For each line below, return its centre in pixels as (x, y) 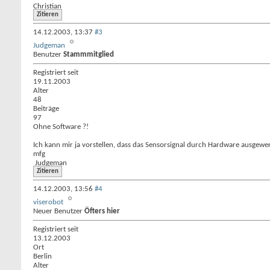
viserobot (48, 202)
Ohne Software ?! (61, 127)
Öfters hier (102, 211)
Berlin (42, 256)
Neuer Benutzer (59, 211)
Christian (47, 6)
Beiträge (46, 109)
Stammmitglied (89, 55)
